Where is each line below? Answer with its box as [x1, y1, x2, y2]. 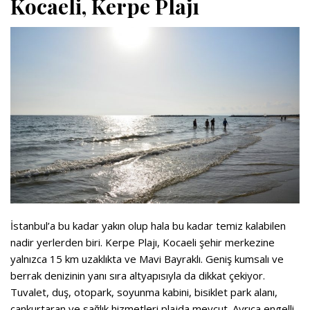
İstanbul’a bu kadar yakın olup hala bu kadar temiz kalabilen [10, 219, 286, 233]
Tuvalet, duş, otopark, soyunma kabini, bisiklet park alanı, [10, 285, 277, 300]
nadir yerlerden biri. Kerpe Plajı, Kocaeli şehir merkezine [10, 235, 275, 250]
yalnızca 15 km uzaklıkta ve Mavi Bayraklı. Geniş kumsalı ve [10, 252, 284, 266]
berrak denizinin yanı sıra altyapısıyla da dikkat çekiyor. [10, 268, 265, 283]
